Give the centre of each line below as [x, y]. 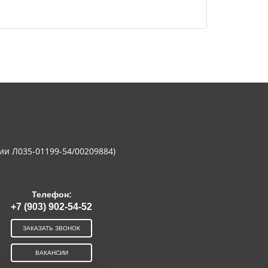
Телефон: [51, 194]
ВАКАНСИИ [51, 252]
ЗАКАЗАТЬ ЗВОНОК [51, 228]
